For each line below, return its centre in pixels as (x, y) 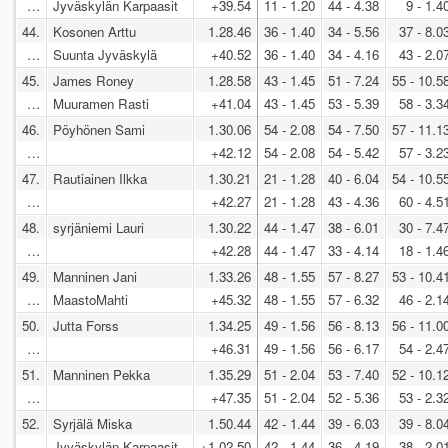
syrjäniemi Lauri (98, 227)
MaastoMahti (92, 299)
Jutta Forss (86, 325)
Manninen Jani (95, 276)
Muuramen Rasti (103, 103)
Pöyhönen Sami (99, 129)
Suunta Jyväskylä (107, 54)
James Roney (93, 80)
